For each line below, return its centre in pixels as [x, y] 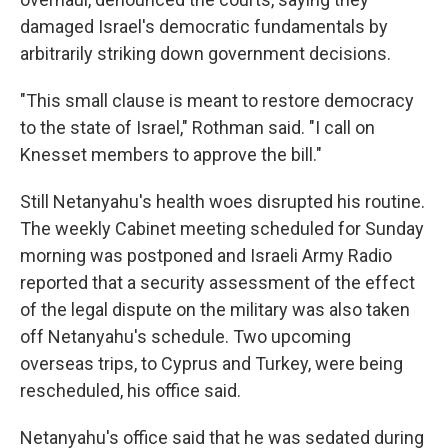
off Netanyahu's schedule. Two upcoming [185, 336]
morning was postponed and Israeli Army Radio [206, 255]
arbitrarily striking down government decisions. [205, 53]
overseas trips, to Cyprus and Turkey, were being [211, 363]
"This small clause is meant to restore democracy [217, 100]
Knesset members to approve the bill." [171, 154]
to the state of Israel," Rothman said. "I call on [197, 127]
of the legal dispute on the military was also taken [215, 309]
